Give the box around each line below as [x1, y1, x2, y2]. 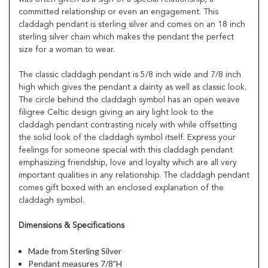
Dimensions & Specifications [19, 221, 124, 230]
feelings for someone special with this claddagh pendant [19, 145, 233, 154]
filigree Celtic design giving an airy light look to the [19, 108, 214, 117]
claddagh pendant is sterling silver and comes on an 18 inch [19, 20, 245, 29]
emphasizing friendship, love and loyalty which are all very [19, 158, 237, 167]
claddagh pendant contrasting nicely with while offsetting [19, 120, 237, 129]
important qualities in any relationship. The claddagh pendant [19, 170, 249, 179]
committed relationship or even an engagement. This [19, 7, 218, 16]
